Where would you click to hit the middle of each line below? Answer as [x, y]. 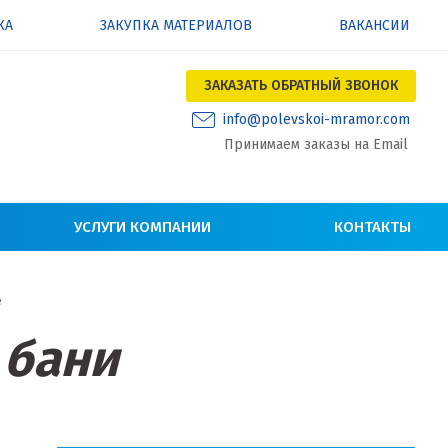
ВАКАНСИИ [374, 25]
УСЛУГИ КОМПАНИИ [143, 227]
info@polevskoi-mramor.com [316, 119]
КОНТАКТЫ [372, 227]
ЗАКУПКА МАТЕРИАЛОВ [176, 25]
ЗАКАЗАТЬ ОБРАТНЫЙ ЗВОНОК [301, 85]
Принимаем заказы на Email [316, 145]
